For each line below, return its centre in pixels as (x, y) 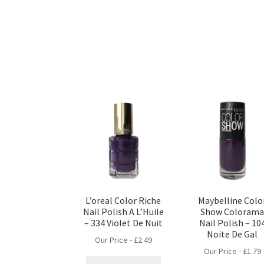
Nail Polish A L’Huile (123, 211)
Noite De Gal (232, 234)
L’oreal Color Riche (123, 200)
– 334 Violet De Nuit (123, 222)
